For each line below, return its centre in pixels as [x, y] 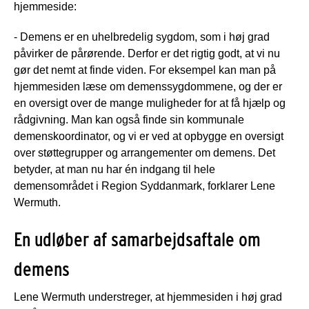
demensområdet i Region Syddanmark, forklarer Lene [144, 186]
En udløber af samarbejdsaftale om [137, 239]
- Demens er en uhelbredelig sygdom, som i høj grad [142, 37]
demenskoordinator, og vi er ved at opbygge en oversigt [149, 136]
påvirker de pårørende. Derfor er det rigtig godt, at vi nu [147, 53]
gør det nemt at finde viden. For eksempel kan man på [145, 70]
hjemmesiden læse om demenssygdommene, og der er [148, 86]
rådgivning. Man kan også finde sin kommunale [129, 119]
